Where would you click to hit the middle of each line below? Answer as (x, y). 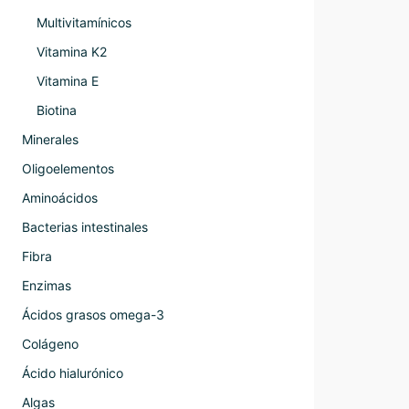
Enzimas (47, 285)
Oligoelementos (68, 168)
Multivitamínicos (84, 22)
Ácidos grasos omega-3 (93, 315)
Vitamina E (68, 81)
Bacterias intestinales (85, 227)
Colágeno (50, 344)
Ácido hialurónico (73, 373)
